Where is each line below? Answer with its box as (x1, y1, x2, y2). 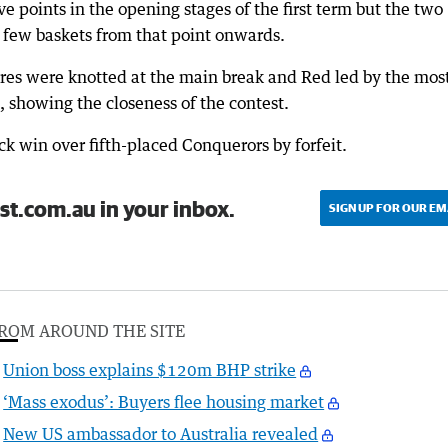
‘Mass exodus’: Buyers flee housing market (3, 392, 325, 413)
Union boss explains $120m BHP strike (3, 360, 297, 381)
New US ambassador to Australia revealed (3, 424, 319, 445)
